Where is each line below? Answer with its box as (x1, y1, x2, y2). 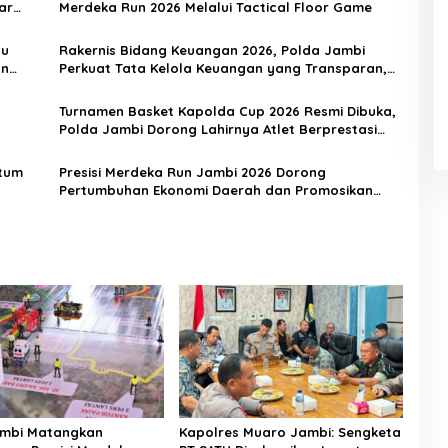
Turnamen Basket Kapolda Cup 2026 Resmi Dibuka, (58, 103, 396, 120)
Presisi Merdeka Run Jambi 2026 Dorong (58, 164, 326, 181)
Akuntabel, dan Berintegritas (58, 78, 252, 95)
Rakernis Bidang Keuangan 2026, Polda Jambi (58, 42, 365, 59)
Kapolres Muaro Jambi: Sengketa (178, 424, 401, 441)
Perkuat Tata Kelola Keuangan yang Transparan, (58, 60, 387, 77)
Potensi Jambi (58, 200, 153, 217)
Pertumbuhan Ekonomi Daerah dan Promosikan (58, 182, 373, 199)
